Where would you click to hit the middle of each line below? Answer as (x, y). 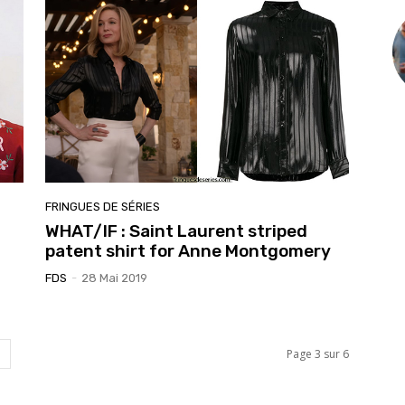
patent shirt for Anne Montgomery (188, 250)
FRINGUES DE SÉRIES (103, 206)
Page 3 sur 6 (318, 353)
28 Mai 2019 (114, 278)
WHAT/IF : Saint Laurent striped (176, 231)
